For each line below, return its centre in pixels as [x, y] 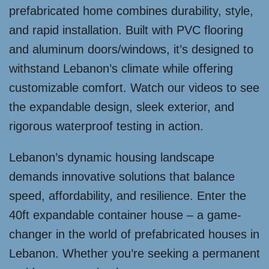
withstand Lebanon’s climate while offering [121, 68]
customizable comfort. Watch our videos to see [134, 88]
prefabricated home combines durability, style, [131, 11]
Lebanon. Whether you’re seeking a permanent [134, 253]
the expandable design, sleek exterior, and [122, 107]
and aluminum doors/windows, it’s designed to [131, 49]
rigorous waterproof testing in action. [106, 126]
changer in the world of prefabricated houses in [134, 234]
